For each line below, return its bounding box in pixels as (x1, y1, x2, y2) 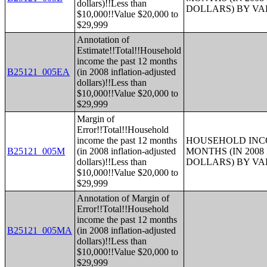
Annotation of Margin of (77, 193, 170, 203)
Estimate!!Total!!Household (77, 45, 182, 55)
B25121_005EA (7, 67, 70, 77)
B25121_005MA (7, 225, 73, 235)
